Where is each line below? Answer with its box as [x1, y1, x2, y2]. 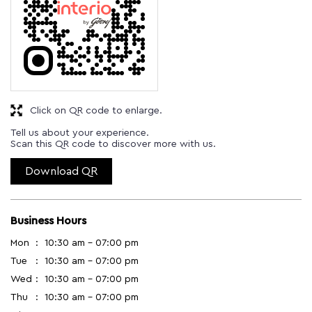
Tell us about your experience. [10, 127, 149, 138]
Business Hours [10, 214, 86, 226]
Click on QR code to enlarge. [30, 105, 162, 116]
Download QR [25, 165, 97, 177]
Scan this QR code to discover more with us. [10, 139, 216, 149]
